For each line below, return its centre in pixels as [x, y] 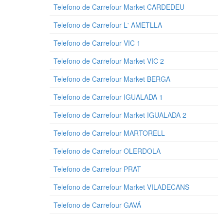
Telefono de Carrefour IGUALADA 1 [108, 97]
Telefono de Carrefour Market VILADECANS [121, 187]
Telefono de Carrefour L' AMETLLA [108, 25]
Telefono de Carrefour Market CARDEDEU [119, 7]
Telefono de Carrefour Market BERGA [112, 79]
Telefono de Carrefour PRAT [97, 169]
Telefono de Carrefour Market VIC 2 [109, 61]
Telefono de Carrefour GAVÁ [97, 205]
